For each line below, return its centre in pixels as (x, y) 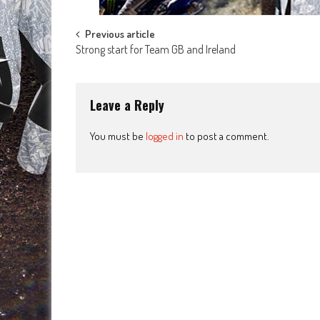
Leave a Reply (127, 105)
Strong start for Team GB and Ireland (156, 50)
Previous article (120, 34)
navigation (116, 68)
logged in (165, 136)
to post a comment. (226, 136)
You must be (118, 136)
